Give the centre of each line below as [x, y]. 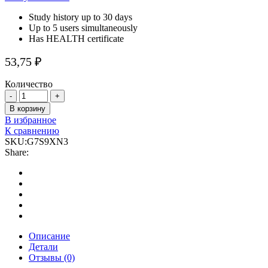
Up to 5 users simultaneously [83, 28]
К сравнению [32, 130]
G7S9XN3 [48, 141]
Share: [17, 152]
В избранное [31, 120]
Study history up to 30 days [80, 17]
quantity [34, 105]
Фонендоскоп [46, 94]
